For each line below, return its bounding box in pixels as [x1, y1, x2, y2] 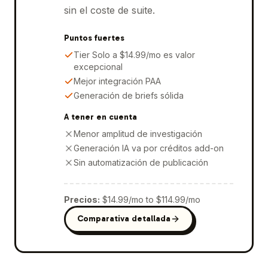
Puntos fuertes [63, 32, 124, 43]
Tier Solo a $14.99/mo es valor [73, 49, 195, 60]
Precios [63, 194, 98, 205]
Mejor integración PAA [73, 75, 161, 86]
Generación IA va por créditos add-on [73, 142, 224, 153]
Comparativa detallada [77, 214, 170, 224]
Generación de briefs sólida [73, 90, 184, 100]
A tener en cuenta [63, 111, 137, 122]
